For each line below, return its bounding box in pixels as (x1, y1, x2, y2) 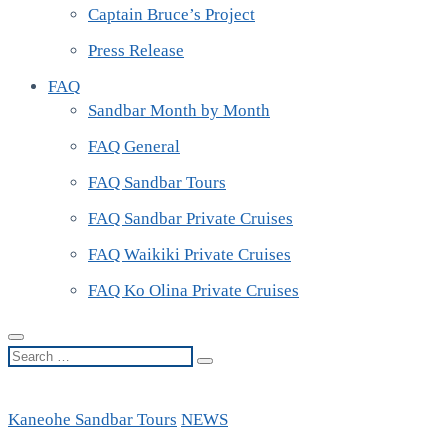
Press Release (88, 40, 184, 60)
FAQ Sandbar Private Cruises (88, 208, 293, 228)
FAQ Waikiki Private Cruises (88, 244, 291, 264)
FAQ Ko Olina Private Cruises (88, 280, 299, 300)
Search (7, 344, 55, 364)
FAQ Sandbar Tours (88, 172, 226, 192)
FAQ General (88, 136, 180, 156)
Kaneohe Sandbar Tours (8, 409, 177, 429)
